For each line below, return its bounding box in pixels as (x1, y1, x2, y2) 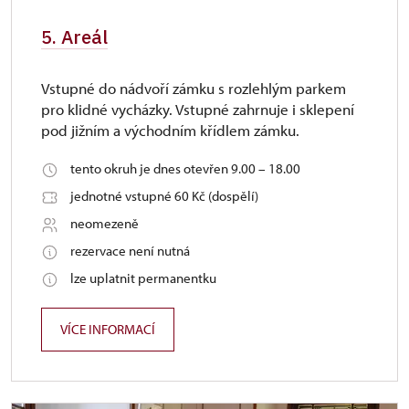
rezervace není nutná (70, 242, 190, 259)
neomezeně (70, 215, 139, 232)
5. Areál (41, 25, 108, 49)
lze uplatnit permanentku (70, 269, 216, 287)
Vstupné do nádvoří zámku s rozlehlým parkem (41, 79, 346, 98)
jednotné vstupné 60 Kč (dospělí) (70, 187, 258, 204)
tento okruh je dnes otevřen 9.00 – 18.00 (70, 160, 300, 177)
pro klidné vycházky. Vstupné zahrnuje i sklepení (41, 100, 354, 119)
